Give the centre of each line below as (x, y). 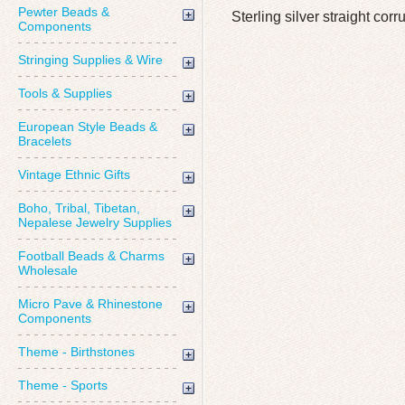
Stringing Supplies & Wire (90, 60)
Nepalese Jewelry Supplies (95, 222)
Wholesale (48, 270)
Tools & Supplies (65, 93)
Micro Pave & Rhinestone (90, 304)
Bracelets (45, 141)
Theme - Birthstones (76, 352)
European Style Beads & (88, 127)
